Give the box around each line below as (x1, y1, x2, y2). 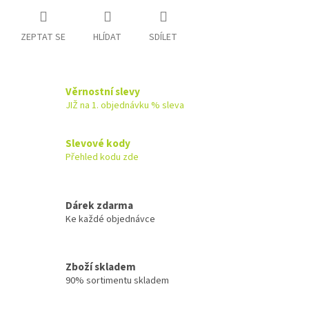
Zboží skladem (66, 259, 136, 275)
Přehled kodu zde (66, 150, 139, 164)
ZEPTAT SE (21, 30, 66, 44)
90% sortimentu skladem (66, 273, 169, 288)
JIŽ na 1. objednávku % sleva (66, 99, 184, 112)
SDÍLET (149, 30, 177, 44)
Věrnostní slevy (66, 84, 140, 99)
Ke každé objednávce (66, 212, 155, 226)
